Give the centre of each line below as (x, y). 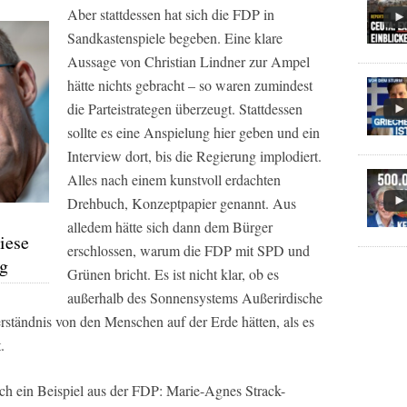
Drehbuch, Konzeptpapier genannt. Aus (182, 203)
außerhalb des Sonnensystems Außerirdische (195, 298)
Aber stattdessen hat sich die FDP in (171, 15)
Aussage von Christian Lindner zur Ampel (189, 62)
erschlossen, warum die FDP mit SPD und (189, 251)
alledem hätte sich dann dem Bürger (170, 227)
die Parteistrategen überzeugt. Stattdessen (185, 109)
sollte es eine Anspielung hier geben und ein (194, 133)
